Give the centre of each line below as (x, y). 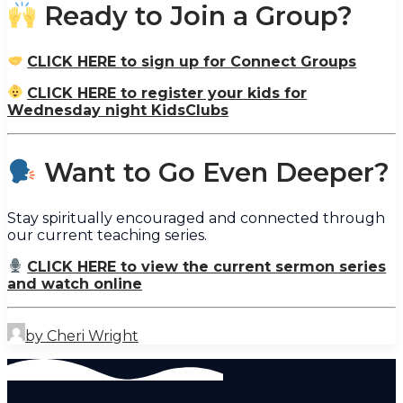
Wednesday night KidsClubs (118, 110)
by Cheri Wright (82, 336)
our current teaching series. (107, 235)
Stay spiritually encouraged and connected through (196, 218)
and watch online (75, 283)
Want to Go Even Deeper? (214, 172)
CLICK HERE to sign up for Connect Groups (192, 61)
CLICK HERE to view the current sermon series (207, 266)
